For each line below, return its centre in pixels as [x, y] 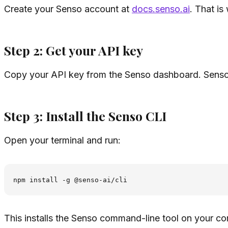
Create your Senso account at [68, 9]
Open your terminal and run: [62, 140]
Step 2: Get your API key [74, 50]
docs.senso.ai [161, 9]
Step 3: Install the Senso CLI [85, 116]
